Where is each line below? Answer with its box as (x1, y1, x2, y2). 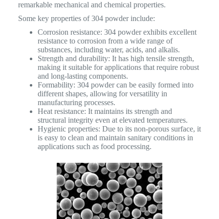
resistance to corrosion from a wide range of (37, 36, 173, 45)
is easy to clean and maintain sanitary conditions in (37, 133, 193, 142)
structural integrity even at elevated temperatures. (37, 115, 188, 124)
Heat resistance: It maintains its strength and (37, 107, 172, 115)
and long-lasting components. (37, 71, 128, 80)
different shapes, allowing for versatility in (37, 89, 167, 98)
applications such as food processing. (37, 142, 152, 151)
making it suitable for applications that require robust (37, 63, 199, 71)
